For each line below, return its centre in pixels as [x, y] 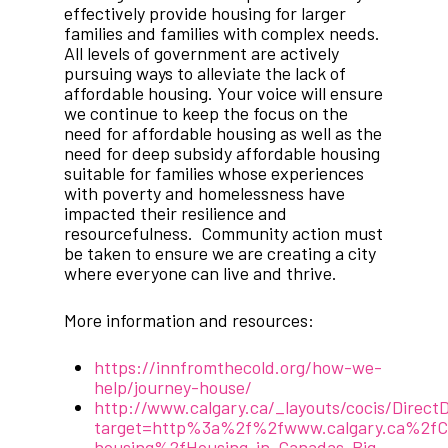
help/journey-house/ [173, 387]
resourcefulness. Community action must [223, 233]
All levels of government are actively [201, 53]
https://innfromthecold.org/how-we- [238, 367]
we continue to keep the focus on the [206, 113]
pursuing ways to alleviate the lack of [205, 73]
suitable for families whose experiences [214, 173]
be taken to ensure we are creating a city [220, 253]
